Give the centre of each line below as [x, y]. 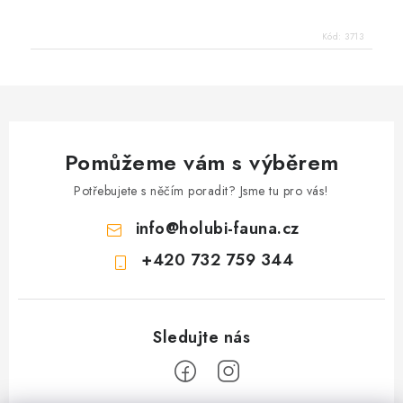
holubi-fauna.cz [239, 228]
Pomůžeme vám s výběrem [201, 162]
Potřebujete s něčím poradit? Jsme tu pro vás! [201, 190]
